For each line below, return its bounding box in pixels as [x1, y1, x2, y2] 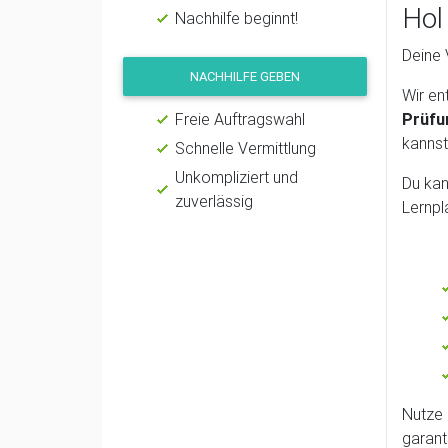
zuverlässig [175, 190, 253, 211]
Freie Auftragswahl [175, 108, 305, 129]
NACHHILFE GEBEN [190, 67, 300, 85]
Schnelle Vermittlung [175, 137, 316, 158]
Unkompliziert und [175, 166, 298, 187]
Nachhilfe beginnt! [175, 7, 298, 28]
